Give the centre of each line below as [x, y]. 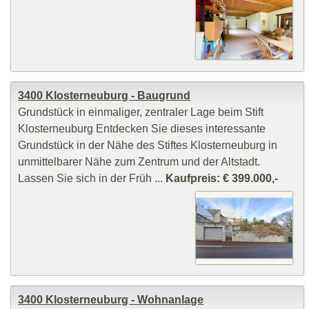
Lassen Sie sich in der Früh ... [92, 178]
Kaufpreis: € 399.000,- [222, 178]
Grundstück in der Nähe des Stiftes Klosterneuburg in [148, 144]
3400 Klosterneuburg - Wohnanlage [111, 300]
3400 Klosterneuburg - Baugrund [104, 95]
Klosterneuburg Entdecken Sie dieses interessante [142, 128]
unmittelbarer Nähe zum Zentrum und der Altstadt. [139, 161]
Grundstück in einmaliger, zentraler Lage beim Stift [141, 111]
